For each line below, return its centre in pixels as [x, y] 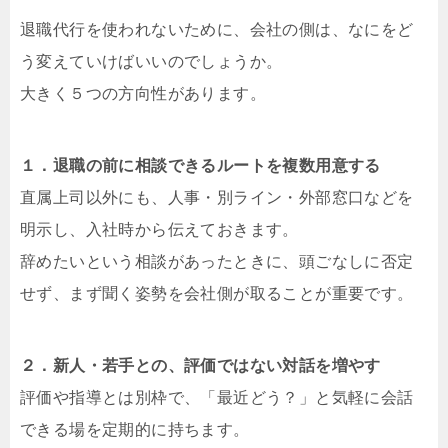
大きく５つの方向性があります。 [143, 94]
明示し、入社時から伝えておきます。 [159, 230]
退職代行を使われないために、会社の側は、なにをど [217, 30]
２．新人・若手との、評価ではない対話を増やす [200, 366]
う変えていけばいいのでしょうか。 [151, 62]
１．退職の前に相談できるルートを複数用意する [200, 166]
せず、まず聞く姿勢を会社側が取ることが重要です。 [217, 294]
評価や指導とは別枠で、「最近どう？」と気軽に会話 [217, 398]
